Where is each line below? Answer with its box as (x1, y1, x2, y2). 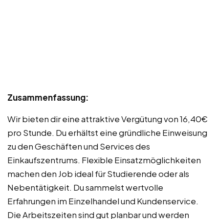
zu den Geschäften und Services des (7, 140, 150, 152)
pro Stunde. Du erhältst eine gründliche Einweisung (7, 127, 207, 138)
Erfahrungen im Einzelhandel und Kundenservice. (7, 195, 198, 206)
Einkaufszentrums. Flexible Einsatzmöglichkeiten (7, 154, 201, 165)
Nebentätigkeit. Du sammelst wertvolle (7, 181, 163, 193)
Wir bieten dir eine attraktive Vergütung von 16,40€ (7, 113, 208, 124)
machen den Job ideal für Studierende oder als (7, 168, 189, 179)
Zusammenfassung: (7, 91, 88, 103)
